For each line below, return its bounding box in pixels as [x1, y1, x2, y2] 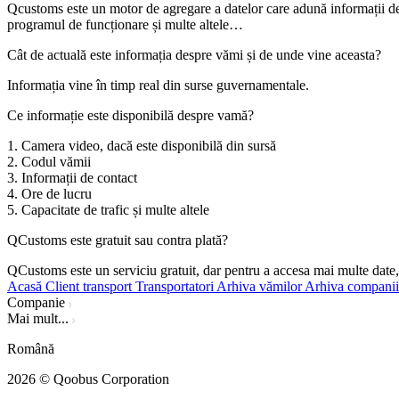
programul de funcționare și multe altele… [7, 16, 243, 32]
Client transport [45, 278, 132, 294]
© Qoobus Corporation [36, 370, 169, 387]
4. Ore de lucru [7, 185, 92, 201]
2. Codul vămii [7, 153, 91, 169]
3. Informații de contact [7, 169, 137, 185]
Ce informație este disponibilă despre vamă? [7, 107, 254, 123]
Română [7, 340, 54, 356]
